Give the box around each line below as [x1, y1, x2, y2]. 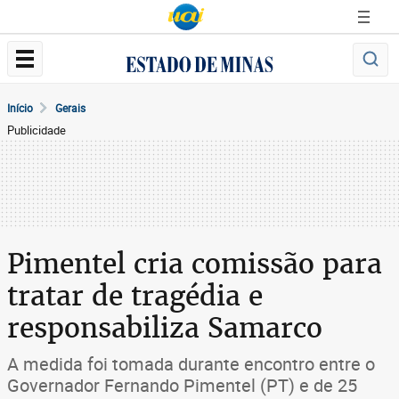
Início [7, 101, 33, 115]
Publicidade [7, 122, 66, 138]
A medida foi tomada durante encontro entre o [7, 352, 375, 376]
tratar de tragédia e [7, 278, 263, 313]
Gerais [55, 101, 85, 115]
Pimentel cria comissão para [7, 246, 382, 281]
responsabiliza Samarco [7, 310, 322, 346]
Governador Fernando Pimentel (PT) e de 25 [7, 373, 357, 397]
